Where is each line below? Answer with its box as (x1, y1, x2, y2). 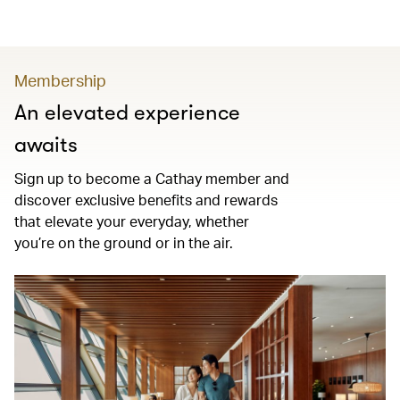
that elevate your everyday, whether (14, 212, 249, 230)
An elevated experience (14, 100, 240, 125)
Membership (14, 70, 106, 90)
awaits (14, 132, 78, 157)
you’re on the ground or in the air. (14, 233, 233, 252)
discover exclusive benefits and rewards (14, 190, 278, 209)
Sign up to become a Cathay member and (14, 169, 289, 187)
